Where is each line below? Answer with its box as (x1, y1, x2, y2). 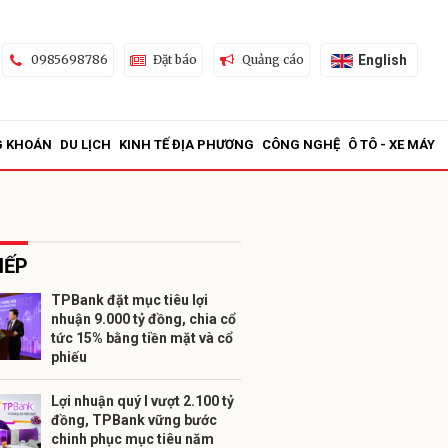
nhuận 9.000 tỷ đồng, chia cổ (51, 311, 236, 327)
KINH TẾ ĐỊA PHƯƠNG (119, 137, 254, 152)
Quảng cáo (241, 52, 304, 67)
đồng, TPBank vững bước (51, 412, 217, 428)
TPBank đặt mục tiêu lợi (51, 292, 208, 308)
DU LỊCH (60, 137, 111, 152)
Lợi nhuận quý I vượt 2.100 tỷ (51, 393, 234, 409)
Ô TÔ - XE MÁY (348, 137, 435, 152)
